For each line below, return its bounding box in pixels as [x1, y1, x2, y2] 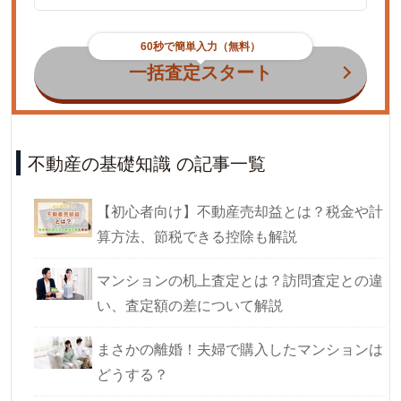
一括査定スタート [129, 62, 272, 82]
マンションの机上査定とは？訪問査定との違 [97, 269, 383, 290]
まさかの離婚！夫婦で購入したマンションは [97, 337, 383, 359]
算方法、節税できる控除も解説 [97, 225, 297, 246]
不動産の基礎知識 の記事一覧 [28, 149, 266, 175]
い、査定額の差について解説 [97, 294, 283, 315]
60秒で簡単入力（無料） [141, 39, 260, 53]
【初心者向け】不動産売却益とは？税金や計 [97, 200, 383, 221]
